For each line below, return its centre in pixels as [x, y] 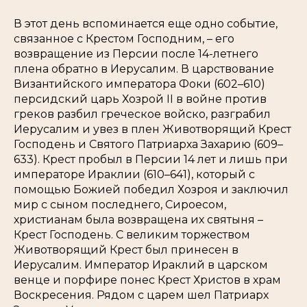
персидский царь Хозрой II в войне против [140, 99]
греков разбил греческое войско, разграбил [142, 114]
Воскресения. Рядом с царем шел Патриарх [141, 295]
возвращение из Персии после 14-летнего [136, 54]
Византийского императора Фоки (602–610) [139, 84]
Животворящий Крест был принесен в [126, 250]
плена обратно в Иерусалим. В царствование [144, 69]
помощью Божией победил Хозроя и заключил [151, 189]
